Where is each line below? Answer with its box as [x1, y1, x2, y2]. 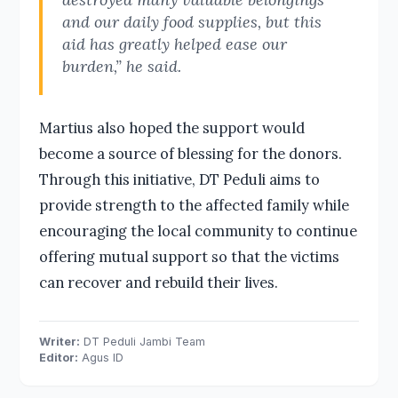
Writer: [38, 335, 80, 349]
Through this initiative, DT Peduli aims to [38, 169, 320, 188]
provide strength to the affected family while [38, 195, 349, 214]
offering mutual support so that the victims [38, 246, 339, 266]
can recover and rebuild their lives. [38, 272, 278, 291]
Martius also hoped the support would [38, 117, 305, 137]
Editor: [38, 351, 78, 365]
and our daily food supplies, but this [61, 11, 322, 32]
